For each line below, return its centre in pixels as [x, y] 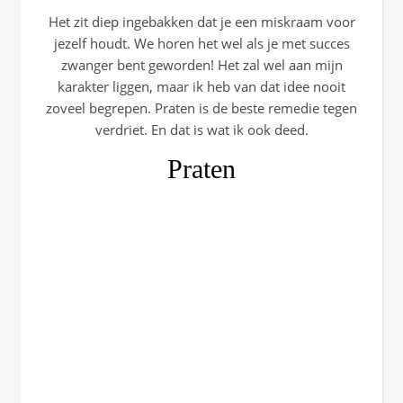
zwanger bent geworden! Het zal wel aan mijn [201, 65]
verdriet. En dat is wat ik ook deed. [201, 130]
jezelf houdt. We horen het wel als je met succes [201, 43]
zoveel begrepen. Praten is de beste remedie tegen [201, 108]
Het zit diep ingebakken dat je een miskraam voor [201, 22]
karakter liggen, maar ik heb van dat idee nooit [201, 86]
